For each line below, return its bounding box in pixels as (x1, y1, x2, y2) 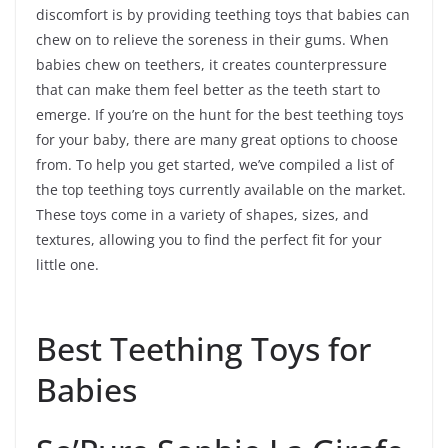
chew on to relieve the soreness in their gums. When (36, 30, 389, 50)
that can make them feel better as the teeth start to (36, 80, 380, 100)
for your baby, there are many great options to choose (36, 130, 398, 150)
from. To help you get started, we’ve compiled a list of (36, 155, 394, 175)
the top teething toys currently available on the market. (36, 180, 406, 200)
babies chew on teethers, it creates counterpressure (36, 55, 387, 75)
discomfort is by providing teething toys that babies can (36, 5, 410, 25)
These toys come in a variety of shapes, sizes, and (36, 205, 369, 225)
